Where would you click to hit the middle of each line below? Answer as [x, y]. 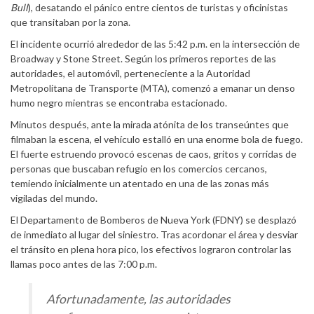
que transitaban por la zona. [70, 22]
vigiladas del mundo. [54, 198]
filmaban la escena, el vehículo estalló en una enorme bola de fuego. [157, 139]
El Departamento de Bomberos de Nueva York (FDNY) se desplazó [153, 219]
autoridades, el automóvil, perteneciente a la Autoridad [130, 73]
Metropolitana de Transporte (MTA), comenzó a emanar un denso [153, 88]
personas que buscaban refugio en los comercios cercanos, [139, 168]
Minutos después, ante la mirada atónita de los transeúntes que [150, 124]
